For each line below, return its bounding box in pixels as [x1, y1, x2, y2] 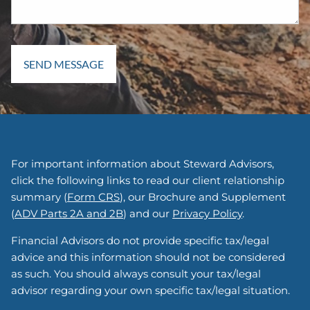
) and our [123, 207, 173, 221]
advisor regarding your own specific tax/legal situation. [11, 284, 291, 298]
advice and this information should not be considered [11, 250, 286, 264]
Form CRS [67, 190, 120, 204]
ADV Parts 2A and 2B [15, 207, 124, 221]
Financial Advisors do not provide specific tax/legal [11, 234, 270, 248]
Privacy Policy [172, 207, 243, 221]
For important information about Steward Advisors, [11, 157, 275, 171]
